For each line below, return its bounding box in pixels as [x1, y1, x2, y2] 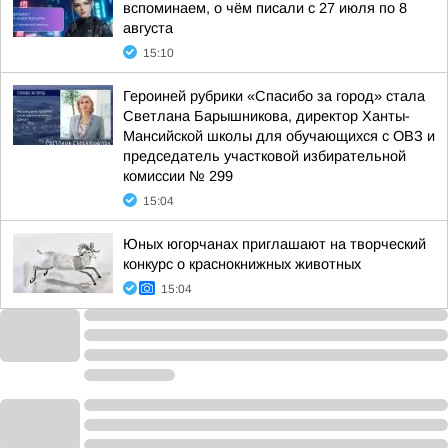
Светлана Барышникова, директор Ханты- [123, 108, 410, 124]
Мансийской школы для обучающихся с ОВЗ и [123, 128, 435, 144]
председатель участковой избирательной [123, 148, 406, 164]
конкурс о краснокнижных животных [123, 256, 361, 272]
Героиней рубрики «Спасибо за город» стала [123, 88, 425, 104]
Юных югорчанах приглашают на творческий [123, 236, 426, 252]
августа [123, 20, 173, 36]
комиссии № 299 [123, 168, 233, 184]
